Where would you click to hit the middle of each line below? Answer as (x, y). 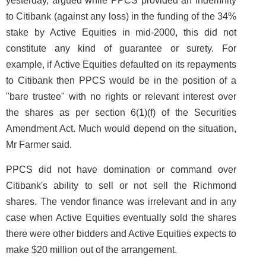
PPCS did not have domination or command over (121, 170)
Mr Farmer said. (39, 145)
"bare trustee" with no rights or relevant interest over (121, 96)
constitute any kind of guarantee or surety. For (121, 48)
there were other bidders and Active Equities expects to (121, 234)
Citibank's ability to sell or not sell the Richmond (121, 186)
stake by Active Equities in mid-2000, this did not (121, 32)
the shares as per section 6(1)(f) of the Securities (121, 113)
